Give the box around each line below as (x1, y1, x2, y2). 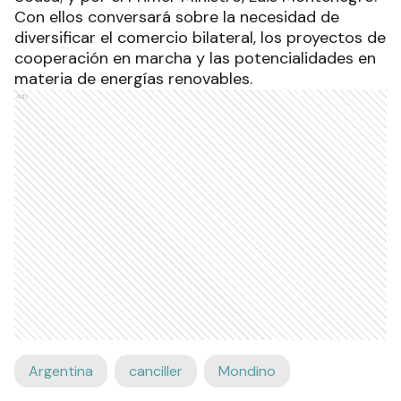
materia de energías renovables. (14, 67, 252, 90)
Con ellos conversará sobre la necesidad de (14, 5, 339, 28)
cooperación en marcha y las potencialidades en (14, 47, 376, 69)
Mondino (218, 361, 276, 380)
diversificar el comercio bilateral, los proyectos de (14, 26, 386, 48)
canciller (129, 361, 183, 380)
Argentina (29, 361, 93, 380)
